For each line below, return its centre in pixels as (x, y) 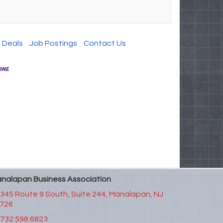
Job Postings (53, 43)
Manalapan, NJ (136, 194)
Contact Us (105, 43)
